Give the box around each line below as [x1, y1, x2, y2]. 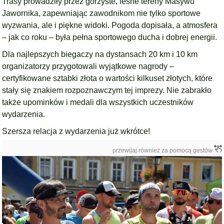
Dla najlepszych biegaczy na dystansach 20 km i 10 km [2, 50, 198, 58]
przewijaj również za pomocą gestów [112, 147, 214, 154]
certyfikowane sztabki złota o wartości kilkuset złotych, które [2, 74, 213, 82]
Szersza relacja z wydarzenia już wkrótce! [2, 127, 150, 135]
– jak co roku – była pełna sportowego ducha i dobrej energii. [2, 33, 217, 41]
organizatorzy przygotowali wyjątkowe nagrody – [2, 62, 174, 70]
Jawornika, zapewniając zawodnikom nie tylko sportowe [2, 9, 201, 17]
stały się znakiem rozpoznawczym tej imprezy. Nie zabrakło [2, 86, 212, 94]
